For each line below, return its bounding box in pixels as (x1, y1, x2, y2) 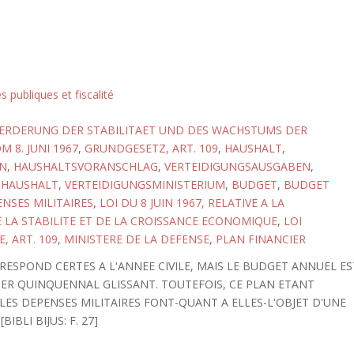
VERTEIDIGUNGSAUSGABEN (164, 159, 311, 174)
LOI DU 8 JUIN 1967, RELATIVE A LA (99, 195, 284, 210)
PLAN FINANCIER (215, 232, 306, 247)
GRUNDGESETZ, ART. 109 (84, 141, 218, 156)
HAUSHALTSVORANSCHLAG (13, 159, 158, 174)
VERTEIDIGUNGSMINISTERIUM (64, 177, 225, 192)
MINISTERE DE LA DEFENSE (63, 232, 209, 247)
